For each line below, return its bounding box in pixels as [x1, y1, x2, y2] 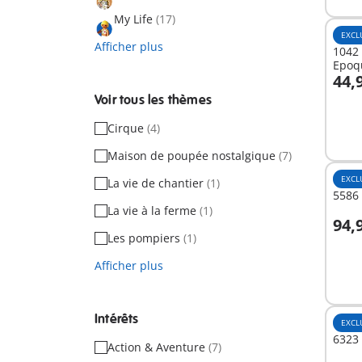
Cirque [107, 120, 147, 136]
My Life [114, 11, 156, 27]
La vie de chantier [107, 175, 207, 191]
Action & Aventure [107, 339, 208, 355]
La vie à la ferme [107, 203, 200, 218]
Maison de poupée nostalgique [107, 148, 279, 163]
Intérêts [95, 311, 139, 327]
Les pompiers [107, 230, 183, 246]
